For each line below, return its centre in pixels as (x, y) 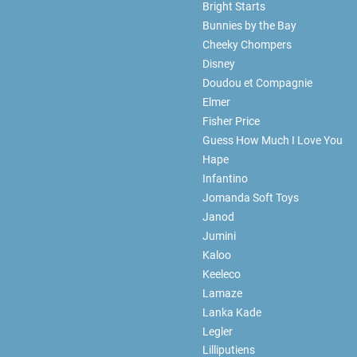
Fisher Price (231, 121)
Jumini (219, 235)
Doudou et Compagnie (257, 82)
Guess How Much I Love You (272, 140)
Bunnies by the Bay (249, 26)
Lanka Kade (231, 312)
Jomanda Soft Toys (250, 197)
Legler (217, 331)
